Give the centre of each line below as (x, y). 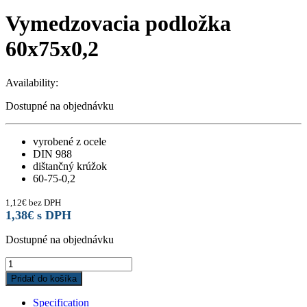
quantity (22, 299)
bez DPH (44, 202)
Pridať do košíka (44, 278)
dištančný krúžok (70, 166)
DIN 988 (52, 153)
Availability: (32, 82)
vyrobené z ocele (70, 141)
